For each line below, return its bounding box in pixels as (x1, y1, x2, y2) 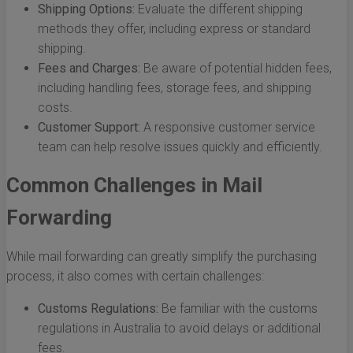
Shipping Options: (38, 2, 135, 17)
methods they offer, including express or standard (38, 21, 310, 37)
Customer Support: (38, 120, 140, 136)
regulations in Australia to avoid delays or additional (38, 321, 321, 336)
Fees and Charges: (38, 61, 140, 76)
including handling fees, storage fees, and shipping (38, 80, 311, 96)
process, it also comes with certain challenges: (6, 269, 264, 284)
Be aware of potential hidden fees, (140, 61, 332, 76)
